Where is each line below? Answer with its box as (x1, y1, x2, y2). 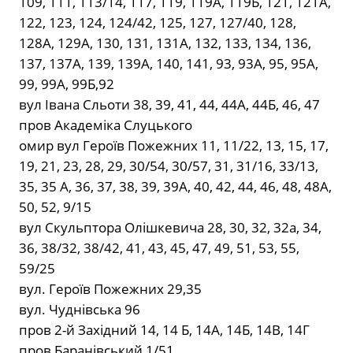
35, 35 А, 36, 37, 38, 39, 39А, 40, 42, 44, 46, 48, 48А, (19, 177, 332, 196)
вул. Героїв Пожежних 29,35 (19, 280, 202, 299)
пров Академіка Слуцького (19, 116, 192, 135)
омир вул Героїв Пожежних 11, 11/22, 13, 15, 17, (19, 136, 329, 155)
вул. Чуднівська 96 (19, 300, 140, 319)
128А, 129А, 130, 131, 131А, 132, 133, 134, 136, (19, 34, 311, 53)
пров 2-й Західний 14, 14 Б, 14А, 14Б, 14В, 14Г (19, 321, 310, 340)
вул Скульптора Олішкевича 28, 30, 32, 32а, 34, (19, 218, 321, 237)
